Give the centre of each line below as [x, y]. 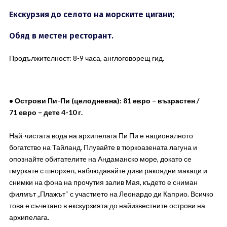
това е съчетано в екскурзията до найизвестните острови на [107, 205]
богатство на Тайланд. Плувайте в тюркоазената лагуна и [103, 147]
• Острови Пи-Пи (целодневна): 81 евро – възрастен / [104, 101]
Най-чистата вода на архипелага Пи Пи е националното [101, 136]
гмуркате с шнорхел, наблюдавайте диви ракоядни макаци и [108, 171]
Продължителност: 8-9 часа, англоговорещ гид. [86, 58]
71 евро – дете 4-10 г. [46, 112]
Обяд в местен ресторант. [61, 36]
